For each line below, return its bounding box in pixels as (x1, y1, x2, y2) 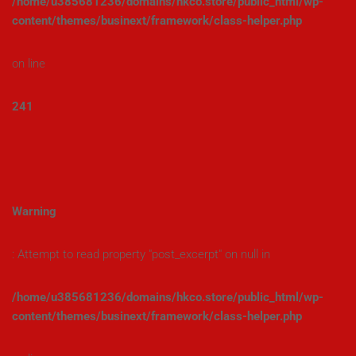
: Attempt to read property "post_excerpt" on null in (12, 247, 270, 261)
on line (12, 56, 45, 71)
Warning (12, 204, 56, 219)
